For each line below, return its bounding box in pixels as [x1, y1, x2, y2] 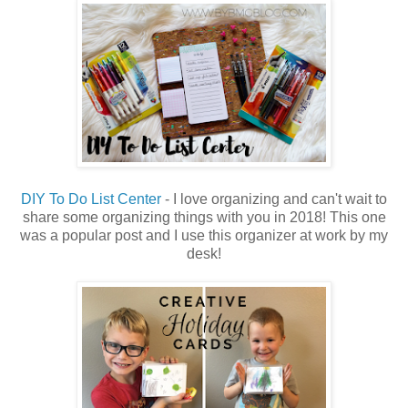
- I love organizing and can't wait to [161, 191, 387, 208]
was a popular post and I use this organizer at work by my [20, 228, 388, 244]
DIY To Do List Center [21, 191, 161, 208]
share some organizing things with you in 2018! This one [22, 209, 386, 226]
